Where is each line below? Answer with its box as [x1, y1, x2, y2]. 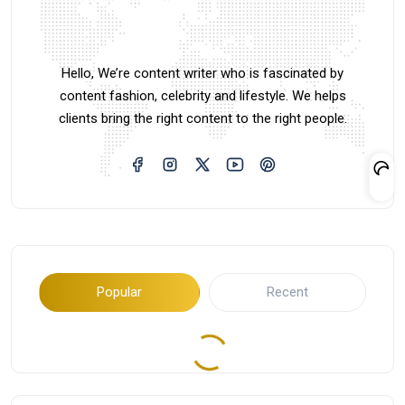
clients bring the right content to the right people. [58, 109, 347, 127]
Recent [267, 283, 308, 300]
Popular [97, 283, 142, 300]
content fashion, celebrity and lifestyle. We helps [59, 87, 346, 104]
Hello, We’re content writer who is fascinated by [61, 64, 344, 81]
